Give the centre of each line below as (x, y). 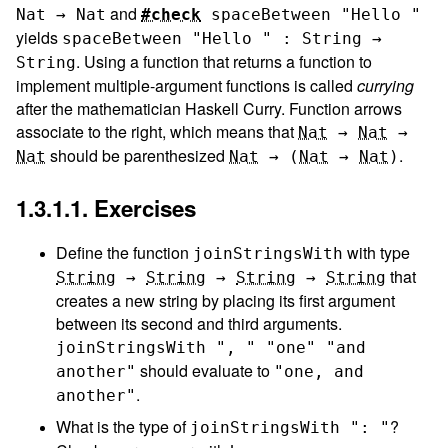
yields (39, 37)
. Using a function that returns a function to (224, 61)
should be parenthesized (137, 155)
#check (171, 14)
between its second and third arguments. (199, 323)
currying (385, 85)
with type (376, 252)
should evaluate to (205, 370)
